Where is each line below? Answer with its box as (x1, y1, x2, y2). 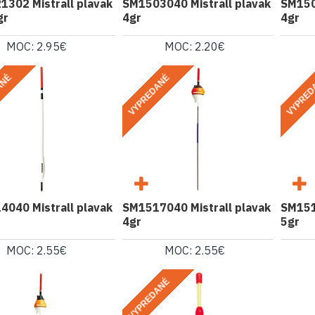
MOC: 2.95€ (6, 39, 67, 54)
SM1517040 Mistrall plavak (122, 200, 271, 214)
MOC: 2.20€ (165, 39, 226, 54)
